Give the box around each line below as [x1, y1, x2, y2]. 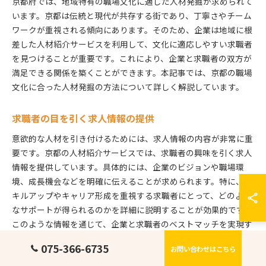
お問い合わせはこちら [170, 243, 236, 254]
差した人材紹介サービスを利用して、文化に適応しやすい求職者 [12, 37, 252, 50]
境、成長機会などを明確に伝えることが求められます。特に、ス [12, 175, 252, 187]
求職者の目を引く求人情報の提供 [12, 111, 154, 125]
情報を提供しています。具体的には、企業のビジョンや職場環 [12, 160, 244, 173]
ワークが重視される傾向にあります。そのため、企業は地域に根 [12, 23, 252, 36]
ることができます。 [12, 232, 86, 244]
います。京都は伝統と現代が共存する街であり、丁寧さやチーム [12, 9, 252, 21]
